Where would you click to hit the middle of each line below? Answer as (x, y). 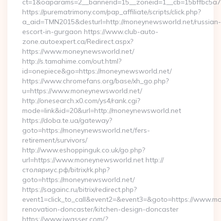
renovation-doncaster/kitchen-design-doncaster (100, 209)
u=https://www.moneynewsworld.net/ (82, 91)
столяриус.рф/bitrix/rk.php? (66, 170)
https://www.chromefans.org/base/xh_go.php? (95, 81)
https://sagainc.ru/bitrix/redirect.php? (79, 189)
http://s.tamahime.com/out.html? (72, 61)
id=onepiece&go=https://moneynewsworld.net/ (97, 71)
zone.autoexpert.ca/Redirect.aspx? (78, 41)
